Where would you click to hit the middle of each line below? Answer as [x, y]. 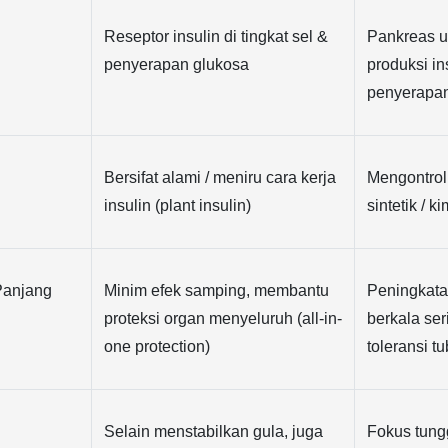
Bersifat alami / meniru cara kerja [220, 177]
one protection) [157, 346]
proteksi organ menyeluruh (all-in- [223, 318]
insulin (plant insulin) [178, 205]
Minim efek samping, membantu [217, 290]
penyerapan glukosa [177, 64]
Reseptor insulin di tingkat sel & [216, 36]
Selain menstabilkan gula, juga [214, 431]
